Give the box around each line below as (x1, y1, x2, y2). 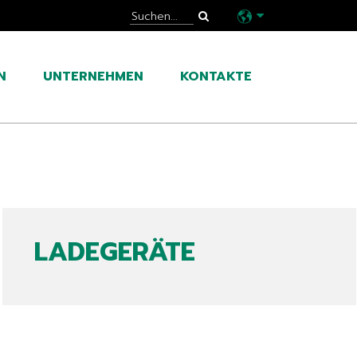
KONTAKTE (180, 67, 252, 86)
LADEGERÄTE (34, 233, 196, 272)
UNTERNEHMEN (43, 67, 143, 86)
